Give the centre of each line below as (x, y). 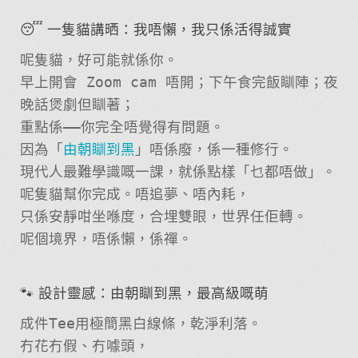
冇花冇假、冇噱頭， (84, 346)
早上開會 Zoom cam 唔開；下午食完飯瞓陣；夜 (179, 82)
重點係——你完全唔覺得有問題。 (122, 127)
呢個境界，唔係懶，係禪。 (106, 239)
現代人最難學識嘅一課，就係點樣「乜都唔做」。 (178, 171)
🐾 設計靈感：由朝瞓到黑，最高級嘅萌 (144, 294)
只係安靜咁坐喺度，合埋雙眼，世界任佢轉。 (163, 216)
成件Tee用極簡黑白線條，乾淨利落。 (141, 323)
